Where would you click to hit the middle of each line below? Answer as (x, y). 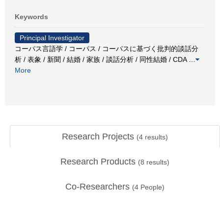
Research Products (99, 162)
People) (151, 187)
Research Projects (99, 137)
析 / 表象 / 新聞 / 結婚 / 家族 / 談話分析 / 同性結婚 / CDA (102, 59)
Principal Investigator (52, 38)
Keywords (31, 16)
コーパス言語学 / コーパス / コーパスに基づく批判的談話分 (107, 48)
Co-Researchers (99, 187)
